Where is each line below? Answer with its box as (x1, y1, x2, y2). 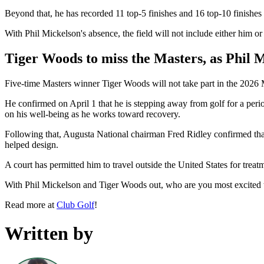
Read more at (5, 199, 57, 210)
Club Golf (57, 199, 94, 210)
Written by (5, 223, 93, 245)
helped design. (5, 139, 58, 150)
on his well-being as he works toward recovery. (5, 108, 180, 119)
